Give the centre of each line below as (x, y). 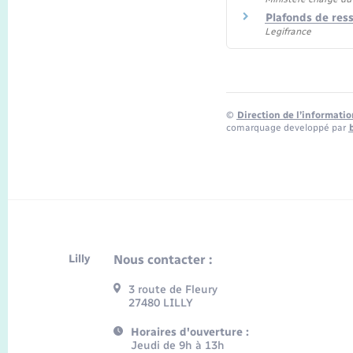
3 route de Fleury (173, 289)
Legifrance (288, 31)
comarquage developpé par (287, 128)
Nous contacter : (163, 259)
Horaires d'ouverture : (190, 332)
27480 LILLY (161, 303)
